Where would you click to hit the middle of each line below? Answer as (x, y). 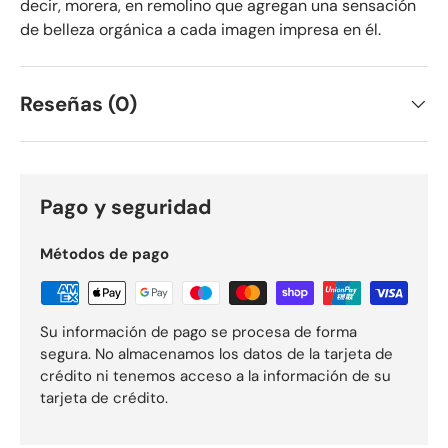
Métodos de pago (104, 254)
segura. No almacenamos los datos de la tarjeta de (216, 354)
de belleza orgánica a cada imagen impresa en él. (200, 30)
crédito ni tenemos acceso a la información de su (215, 376)
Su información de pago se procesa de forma (198, 332)
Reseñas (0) (78, 104)
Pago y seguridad (125, 207)
